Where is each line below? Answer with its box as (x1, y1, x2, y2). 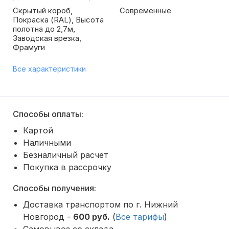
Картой (23, 125, 53, 135)
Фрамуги (13, 42, 45, 52)
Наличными (23, 138, 71, 148)
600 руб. (73, 212, 110, 222)
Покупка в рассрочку (23, 162, 111, 172)
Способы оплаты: (13, 109, 83, 119)
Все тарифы (116, 212, 164, 222)
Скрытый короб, (13, 6, 73, 15)
